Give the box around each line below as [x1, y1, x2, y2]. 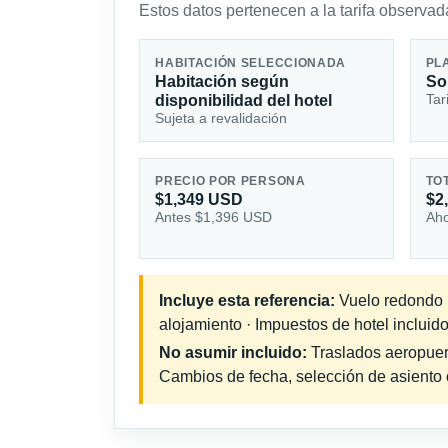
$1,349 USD [155, 191, 244, 209]
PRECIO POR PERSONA [155, 175, 306, 188]
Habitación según [155, 72, 290, 90]
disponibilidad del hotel [155, 91, 333, 109]
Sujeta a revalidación [155, 109, 288, 126]
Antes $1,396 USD [155, 209, 273, 226]
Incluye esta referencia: [159, 292, 335, 310]
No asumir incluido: [159, 344, 307, 362]
